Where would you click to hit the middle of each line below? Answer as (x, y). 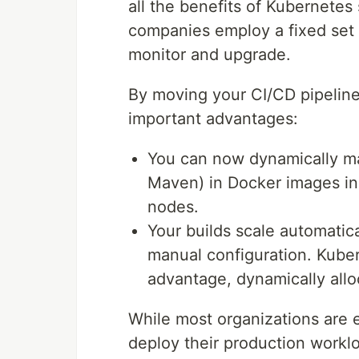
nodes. (173, 207)
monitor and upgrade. (210, 55)
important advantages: (213, 119)
